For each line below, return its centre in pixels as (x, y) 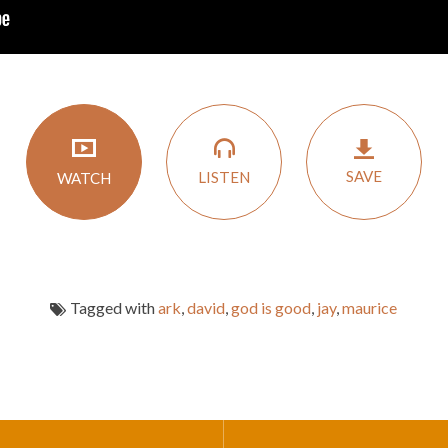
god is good (271, 307)
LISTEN (224, 177)
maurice (369, 307)
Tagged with (112, 307)
